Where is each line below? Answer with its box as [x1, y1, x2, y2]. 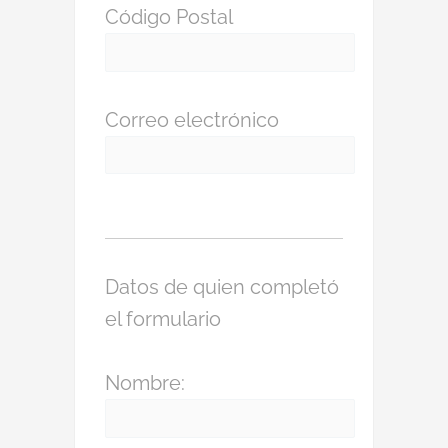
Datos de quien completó [105, 275, 339, 299]
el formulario [105, 307, 221, 331]
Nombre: [105, 371, 185, 395]
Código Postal [105, 5, 233, 29]
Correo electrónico [105, 107, 279, 132]
